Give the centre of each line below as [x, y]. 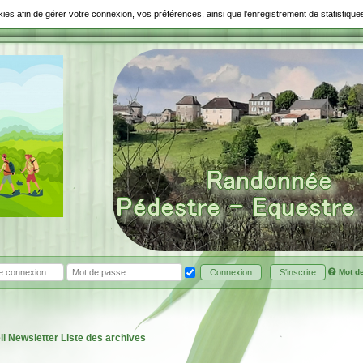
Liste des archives [103, 338]
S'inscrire [297, 273]
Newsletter [33, 338]
